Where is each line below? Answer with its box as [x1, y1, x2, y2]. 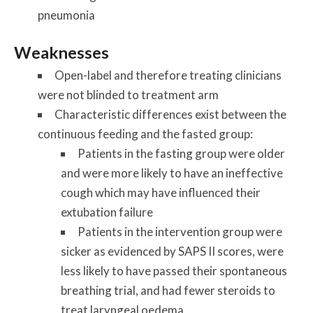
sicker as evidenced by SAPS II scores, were [61, 243, 284, 259]
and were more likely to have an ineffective [61, 165, 284, 180]
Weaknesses [14, 42, 110, 62]
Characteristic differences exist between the [54, 106, 286, 122]
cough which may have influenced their [61, 184, 261, 200]
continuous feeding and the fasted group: [37, 126, 253, 141]
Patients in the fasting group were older [78, 145, 286, 161]
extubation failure [61, 204, 154, 219]
